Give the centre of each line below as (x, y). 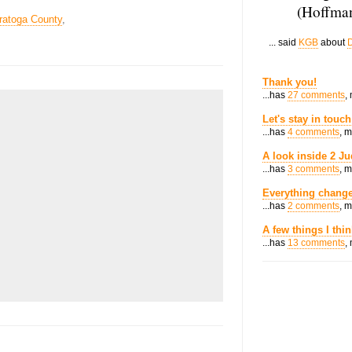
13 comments (316, 243)
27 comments (316, 95)
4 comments (313, 132)
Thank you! (290, 82)
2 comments (313, 206)
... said (284, 42)
